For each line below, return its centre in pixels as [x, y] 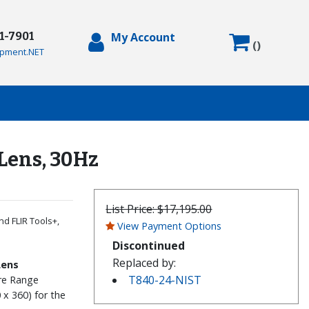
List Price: [132, 209]
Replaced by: [144, 262]
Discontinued [149, 245]
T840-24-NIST [165, 280]
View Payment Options [170, 226]
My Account [143, 38]
